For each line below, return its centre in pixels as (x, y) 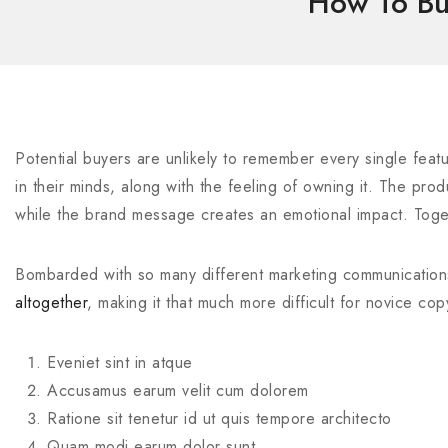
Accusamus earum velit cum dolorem (178, 390)
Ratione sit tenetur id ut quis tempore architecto (219, 418)
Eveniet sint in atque (120, 362)
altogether (51, 302)
